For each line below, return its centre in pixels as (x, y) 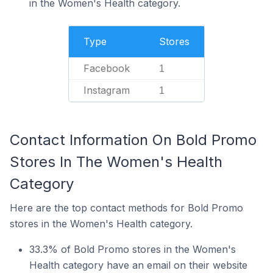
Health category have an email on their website (138, 265)
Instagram (107, 90)
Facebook (107, 68)
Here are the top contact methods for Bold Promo (126, 208)
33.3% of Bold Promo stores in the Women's (133, 249)
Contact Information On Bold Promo (133, 140)
